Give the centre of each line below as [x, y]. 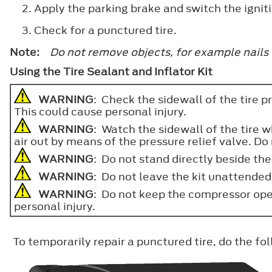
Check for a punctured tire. [105, 30]
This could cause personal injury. [100, 111]
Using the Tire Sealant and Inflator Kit [111, 71]
